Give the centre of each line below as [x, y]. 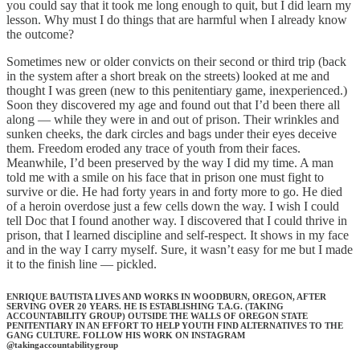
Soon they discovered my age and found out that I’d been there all [173, 104]
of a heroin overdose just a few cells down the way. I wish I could [173, 206]
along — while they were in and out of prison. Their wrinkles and [173, 119]
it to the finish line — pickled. [82, 264]
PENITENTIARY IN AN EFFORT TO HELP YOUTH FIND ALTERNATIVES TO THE [175, 325]
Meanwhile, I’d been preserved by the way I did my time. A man [170, 162]
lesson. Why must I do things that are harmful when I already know [177, 19]
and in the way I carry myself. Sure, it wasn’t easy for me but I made [180, 249]
